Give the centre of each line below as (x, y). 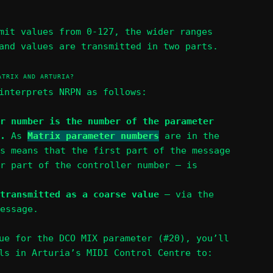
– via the (186, 194)
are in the (189, 136)
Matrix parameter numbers (93, 136)
